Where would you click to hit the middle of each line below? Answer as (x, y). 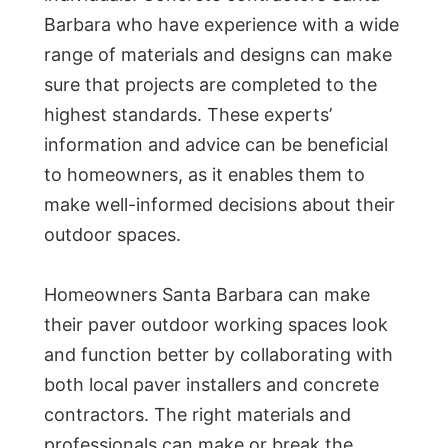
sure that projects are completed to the (210, 85)
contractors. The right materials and (197, 415)
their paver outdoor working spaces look (216, 325)
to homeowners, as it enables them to (204, 175)
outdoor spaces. (112, 235)
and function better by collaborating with (218, 355)
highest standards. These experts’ (188, 115)
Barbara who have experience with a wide (221, 25)
